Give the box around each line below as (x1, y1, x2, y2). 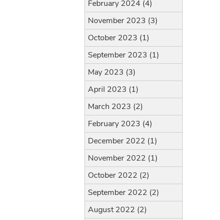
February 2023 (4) (88, 118, 152, 129)
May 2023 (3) (88, 67, 136, 78)
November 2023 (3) (88, 15, 158, 26)
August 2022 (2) (88, 204, 147, 215)
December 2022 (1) (88, 136, 157, 146)
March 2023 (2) (88, 101, 143, 112)
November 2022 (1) (88, 153, 158, 164)
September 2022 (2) (88, 187, 159, 198)
